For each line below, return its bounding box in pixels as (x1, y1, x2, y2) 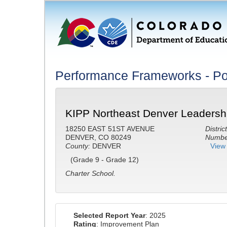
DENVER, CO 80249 (65, 133, 131, 141)
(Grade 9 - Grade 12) (70, 156, 139, 164)
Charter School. (65, 169, 116, 177)
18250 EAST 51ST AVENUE (65, 125, 155, 133)
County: (65, 142, 90, 150)
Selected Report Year (73, 211, 145, 219)
